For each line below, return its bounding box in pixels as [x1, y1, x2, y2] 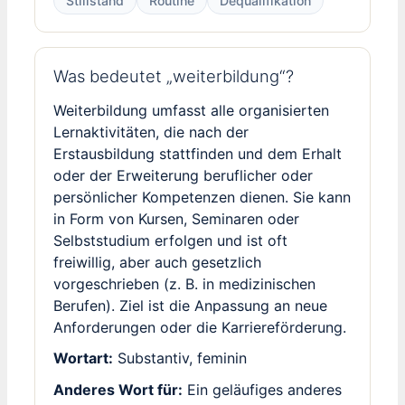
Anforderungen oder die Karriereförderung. [53, 318, 346, 337]
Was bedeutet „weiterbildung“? [53, 66, 294, 87]
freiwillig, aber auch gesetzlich [53, 253, 261, 272]
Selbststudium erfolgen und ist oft [53, 231, 287, 250]
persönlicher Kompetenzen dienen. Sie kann [53, 188, 351, 207]
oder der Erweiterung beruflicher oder [53, 166, 313, 185]
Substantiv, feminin [113, 349, 247, 368]
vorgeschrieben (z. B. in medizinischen [53, 275, 316, 294]
